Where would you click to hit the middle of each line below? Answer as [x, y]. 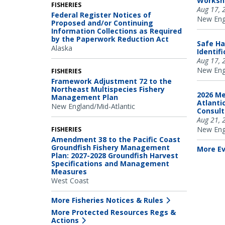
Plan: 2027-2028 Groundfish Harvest [115, 155]
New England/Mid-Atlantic [93, 106]
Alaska [62, 48]
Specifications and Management [110, 163]
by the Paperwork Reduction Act [110, 39]
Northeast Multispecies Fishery [108, 89]
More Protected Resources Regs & [114, 212]
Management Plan [85, 97]
